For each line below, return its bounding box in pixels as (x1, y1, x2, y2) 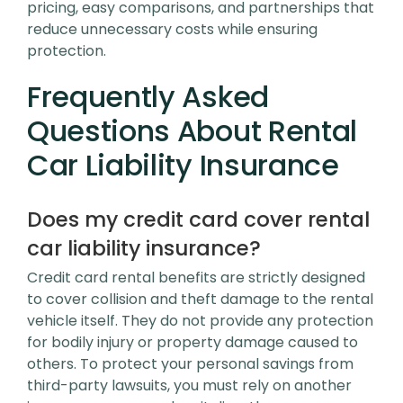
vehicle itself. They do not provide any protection (27, 310, 373, 331)
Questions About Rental (27, 111, 357, 151)
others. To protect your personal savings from (27, 354, 354, 374)
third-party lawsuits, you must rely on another (27, 375, 352, 396)
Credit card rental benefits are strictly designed (27, 267, 365, 288)
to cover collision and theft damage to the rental (27, 289, 373, 309)
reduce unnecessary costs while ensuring (27, 19, 318, 40)
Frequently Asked (27, 76, 269, 117)
